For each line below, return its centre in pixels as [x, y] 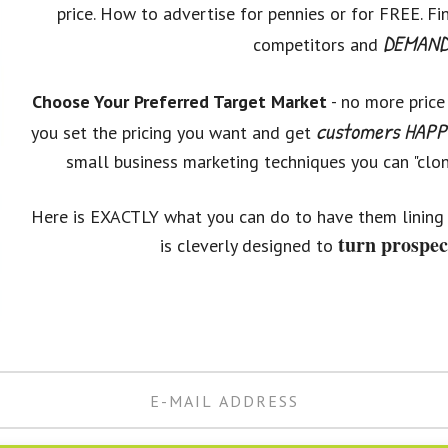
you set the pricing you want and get [173, 132]
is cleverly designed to [249, 245]
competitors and [317, 44]
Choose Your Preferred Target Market [179, 101]
